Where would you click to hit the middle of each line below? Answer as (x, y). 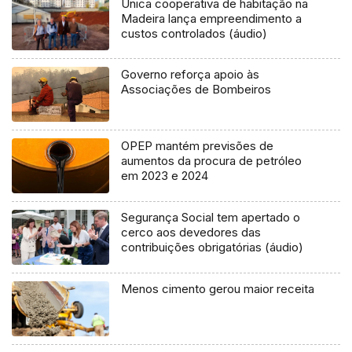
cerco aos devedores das (191, 233)
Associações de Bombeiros (196, 90)
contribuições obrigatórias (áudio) (213, 247)
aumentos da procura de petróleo (212, 161)
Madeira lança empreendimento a (212, 18)
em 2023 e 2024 (165, 176)
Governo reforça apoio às (191, 75)
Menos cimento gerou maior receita (218, 289)
